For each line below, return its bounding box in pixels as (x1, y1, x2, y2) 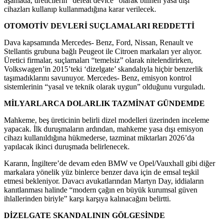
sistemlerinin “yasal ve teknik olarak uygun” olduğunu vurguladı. (4, 82, 205, 91)
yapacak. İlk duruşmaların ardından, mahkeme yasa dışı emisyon (4, 124, 203, 133)
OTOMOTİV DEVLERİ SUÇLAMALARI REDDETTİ (4, 21, 194, 30)
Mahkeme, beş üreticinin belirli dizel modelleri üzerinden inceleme (4, 115, 209, 124)
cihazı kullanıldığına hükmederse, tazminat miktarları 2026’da (4, 133, 194, 142)
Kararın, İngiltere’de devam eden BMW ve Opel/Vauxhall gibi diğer (4, 159, 215, 167)
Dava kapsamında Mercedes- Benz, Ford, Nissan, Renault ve (4, 38, 193, 47)
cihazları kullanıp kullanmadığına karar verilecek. (4, 4, 156, 13)
